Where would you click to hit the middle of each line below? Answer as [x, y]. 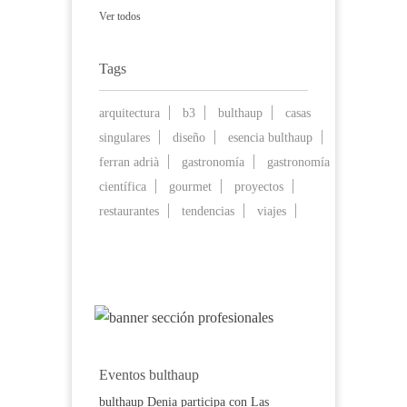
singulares [124, 137]
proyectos [259, 186]
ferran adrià [129, 162]
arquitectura [129, 113]
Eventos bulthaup [149, 375]
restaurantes [129, 211]
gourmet [190, 186]
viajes [272, 211]
